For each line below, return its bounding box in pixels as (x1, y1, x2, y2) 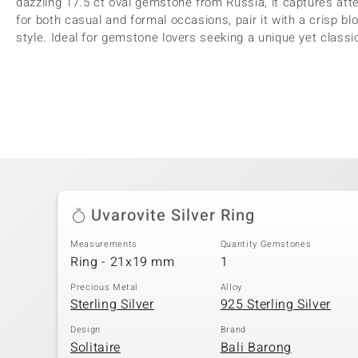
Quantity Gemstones (220, 237, 312, 251)
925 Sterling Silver (220, 295, 332, 314)
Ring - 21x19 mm (70, 252, 175, 272)
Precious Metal (70, 280, 139, 294)
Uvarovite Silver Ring (91, 204, 255, 227)
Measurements (70, 237, 137, 251)
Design (70, 323, 101, 336)
